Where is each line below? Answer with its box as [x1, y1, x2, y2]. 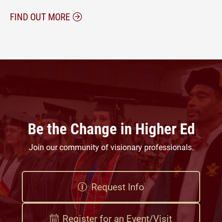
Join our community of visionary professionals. [28, 142, 194, 153]
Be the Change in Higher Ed [27, 118, 195, 139]
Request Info [91, 180, 144, 193]
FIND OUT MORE [10, 10, 70, 23]
